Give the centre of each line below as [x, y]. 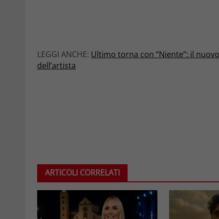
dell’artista [56, 66]
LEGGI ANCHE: [64, 54]
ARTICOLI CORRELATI [82, 173]
